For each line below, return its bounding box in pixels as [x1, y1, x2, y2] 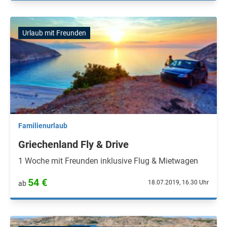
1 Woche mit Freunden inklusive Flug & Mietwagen [18, 156, 198, 166]
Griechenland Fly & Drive [18, 138, 129, 150]
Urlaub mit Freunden [22, 29, 86, 37]
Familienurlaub [18, 122, 67, 130]
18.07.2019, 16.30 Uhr [148, 179, 209, 186]
